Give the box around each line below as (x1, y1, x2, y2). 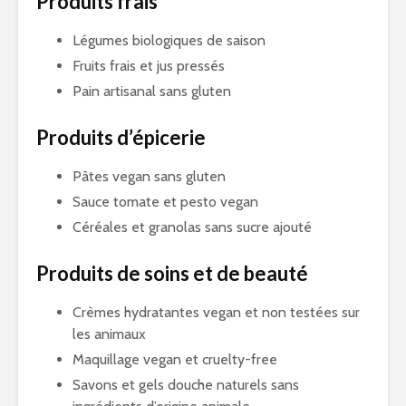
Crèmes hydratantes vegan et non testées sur (72, 304, 360, 321)
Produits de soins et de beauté (36, 261, 308, 285)
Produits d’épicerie (36, 125, 206, 150)
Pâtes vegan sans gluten (72, 168, 226, 185)
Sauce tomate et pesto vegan (72, 193, 258, 210)
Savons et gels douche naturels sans (72, 376, 299, 393)
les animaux (72, 325, 146, 343)
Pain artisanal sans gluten (72, 82, 231, 100)
